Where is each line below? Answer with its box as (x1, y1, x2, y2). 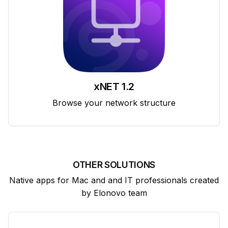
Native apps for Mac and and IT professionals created (9, 175, 219, 185)
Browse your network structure (52, 97, 176, 108)
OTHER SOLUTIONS (73, 159, 155, 170)
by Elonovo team (81, 187, 147, 198)
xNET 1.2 (94, 80, 134, 93)
